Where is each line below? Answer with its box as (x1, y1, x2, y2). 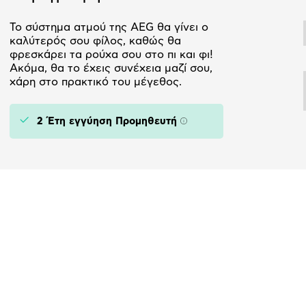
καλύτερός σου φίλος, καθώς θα (10, 36, 181, 47)
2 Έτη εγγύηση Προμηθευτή (37, 116, 177, 127)
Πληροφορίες (179, 120, 251, 132)
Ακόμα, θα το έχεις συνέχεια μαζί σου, (10, 63, 212, 74)
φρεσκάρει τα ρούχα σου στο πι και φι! (10, 49, 213, 61)
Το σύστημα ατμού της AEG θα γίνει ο (10, 22, 208, 33)
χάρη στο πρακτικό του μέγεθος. (10, 76, 182, 88)
